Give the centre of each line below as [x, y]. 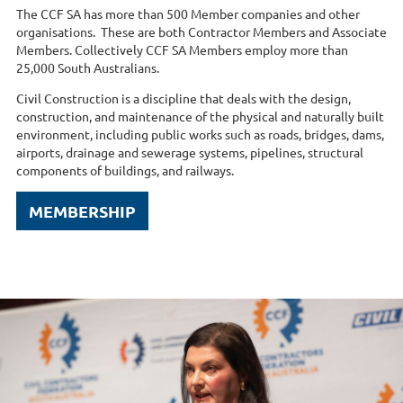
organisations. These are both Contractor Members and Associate [201, 32]
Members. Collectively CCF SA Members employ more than [182, 50]
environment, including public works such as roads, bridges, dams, [200, 134]
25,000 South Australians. [88, 68]
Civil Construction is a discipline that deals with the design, [184, 99]
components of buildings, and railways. [126, 170]
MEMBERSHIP [82, 211]
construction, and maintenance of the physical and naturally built [200, 116]
